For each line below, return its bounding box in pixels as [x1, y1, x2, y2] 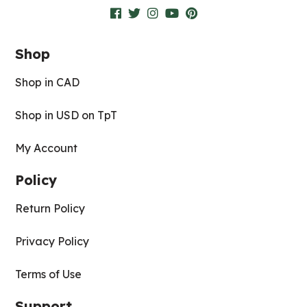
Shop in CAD [15, 75, 80, 89]
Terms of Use [15, 267, 82, 281]
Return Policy [15, 201, 86, 215]
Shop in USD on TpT [15, 108, 118, 122]
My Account [15, 141, 78, 155]
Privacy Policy [15, 234, 90, 248]
